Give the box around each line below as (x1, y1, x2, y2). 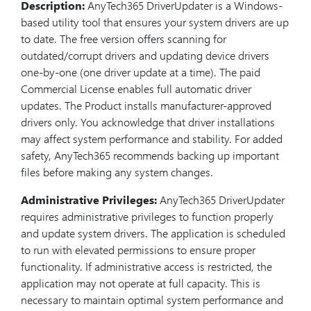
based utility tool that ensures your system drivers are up (21, 15, 289, 29)
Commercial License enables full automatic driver (21, 81, 251, 96)
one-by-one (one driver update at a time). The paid (21, 65, 260, 79)
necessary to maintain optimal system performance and (21, 292, 283, 307)
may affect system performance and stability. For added (21, 131, 283, 146)
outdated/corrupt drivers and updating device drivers (21, 48, 269, 62)
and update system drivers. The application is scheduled (21, 226, 285, 240)
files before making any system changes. (21, 165, 213, 179)
